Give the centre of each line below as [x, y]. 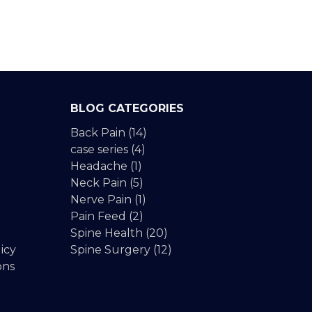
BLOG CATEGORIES [127, 109]
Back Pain [97, 133]
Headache [99, 166]
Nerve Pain [101, 200]
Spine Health [106, 233]
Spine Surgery [110, 250]
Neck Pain [98, 183]
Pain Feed [98, 217]
